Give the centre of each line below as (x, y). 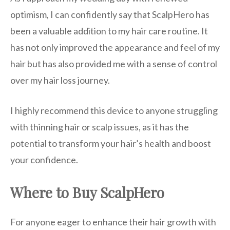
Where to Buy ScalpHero (87, 193)
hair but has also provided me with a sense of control (114, 64)
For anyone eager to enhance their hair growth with (113, 222)
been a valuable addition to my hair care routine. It (109, 31)
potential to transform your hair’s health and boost (111, 143)
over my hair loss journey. (61, 80)
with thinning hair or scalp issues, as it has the (100, 127)
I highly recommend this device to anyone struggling (114, 111)
